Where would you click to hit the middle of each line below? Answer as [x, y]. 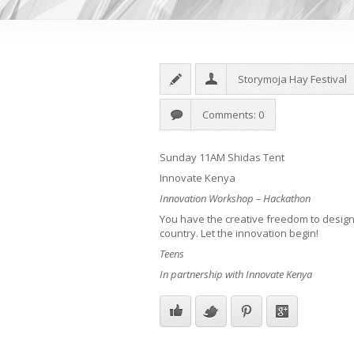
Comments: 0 [233, 115]
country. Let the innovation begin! [239, 233]
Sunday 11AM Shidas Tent [222, 158]
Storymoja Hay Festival [292, 79]
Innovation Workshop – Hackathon [235, 199]
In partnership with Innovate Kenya [236, 275]
